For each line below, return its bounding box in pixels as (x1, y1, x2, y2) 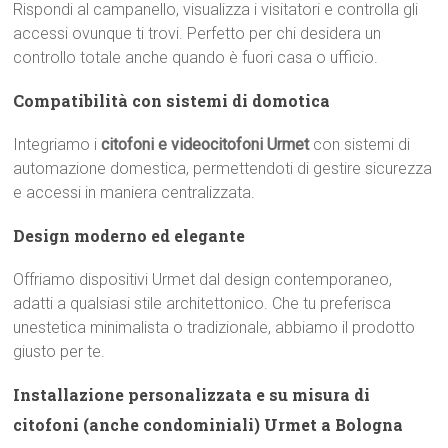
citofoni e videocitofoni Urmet (101, 135, 310, 154)
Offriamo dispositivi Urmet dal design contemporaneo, (13, 270, 393, 289)
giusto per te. (13, 342, 106, 361)
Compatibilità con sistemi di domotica (13, 90, 331, 111)
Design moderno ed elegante (13, 225, 246, 246)
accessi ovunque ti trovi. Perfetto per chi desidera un (13, 24, 382, 43)
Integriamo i (13, 135, 102, 154)
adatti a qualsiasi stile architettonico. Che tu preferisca (13, 294, 392, 313)
